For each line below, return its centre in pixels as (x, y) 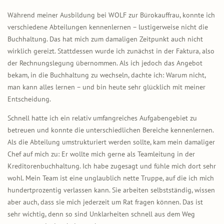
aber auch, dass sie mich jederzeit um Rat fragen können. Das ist (105, 202)
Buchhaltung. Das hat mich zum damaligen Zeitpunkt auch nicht (105, 39)
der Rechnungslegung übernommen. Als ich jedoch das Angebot (105, 63)
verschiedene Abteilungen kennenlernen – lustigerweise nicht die (108, 27)
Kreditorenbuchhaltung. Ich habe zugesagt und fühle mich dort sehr (112, 166)
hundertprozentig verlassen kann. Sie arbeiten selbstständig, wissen (111, 190)
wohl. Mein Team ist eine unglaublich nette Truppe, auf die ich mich (111, 178)
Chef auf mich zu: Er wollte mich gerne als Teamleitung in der (101, 154)
